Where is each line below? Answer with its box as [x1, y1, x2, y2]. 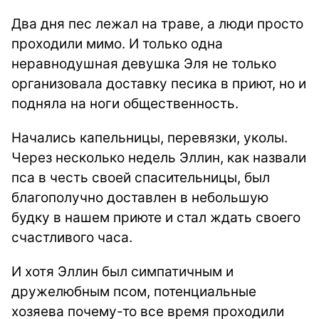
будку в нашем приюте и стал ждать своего [11, 209, 300, 226]
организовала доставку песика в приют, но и [11, 75, 306, 92]
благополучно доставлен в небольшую [11, 189, 268, 206]
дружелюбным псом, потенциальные [11, 283, 256, 300]
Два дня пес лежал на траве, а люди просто [11, 16, 303, 32]
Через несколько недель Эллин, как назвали [11, 150, 306, 166]
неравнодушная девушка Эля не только [11, 56, 276, 72]
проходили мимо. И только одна [11, 36, 223, 52]
